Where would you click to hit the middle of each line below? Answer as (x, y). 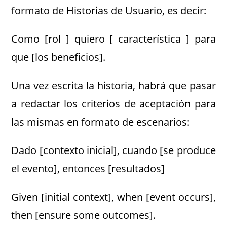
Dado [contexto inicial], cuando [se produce (113, 150)
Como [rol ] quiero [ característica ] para (113, 39)
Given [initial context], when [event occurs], (113, 197)
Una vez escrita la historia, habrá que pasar (113, 85)
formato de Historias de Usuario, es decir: (109, 10)
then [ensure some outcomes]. (84, 215)
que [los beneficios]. (59, 57)
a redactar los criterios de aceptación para (113, 103)
